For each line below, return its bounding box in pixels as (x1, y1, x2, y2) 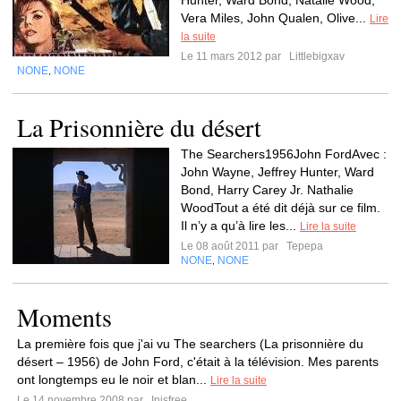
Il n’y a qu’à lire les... (181, 218, 300, 233)
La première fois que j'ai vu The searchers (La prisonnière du (17, 337, 363, 351)
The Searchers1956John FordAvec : (181, 147, 387, 161)
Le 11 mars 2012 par (181, 50, 286, 63)
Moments (17, 300, 112, 334)
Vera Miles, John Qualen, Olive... (181, 11, 370, 25)
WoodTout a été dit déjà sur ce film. (181, 200, 380, 215)
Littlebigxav (286, 50, 345, 63)
